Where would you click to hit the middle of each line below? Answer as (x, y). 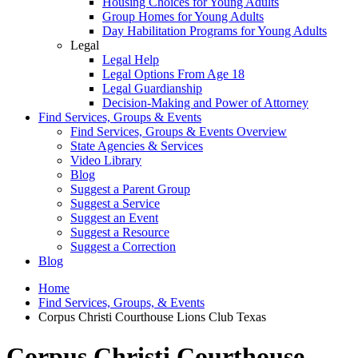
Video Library (106, 161)
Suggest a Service (115, 204)
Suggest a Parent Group (130, 189)
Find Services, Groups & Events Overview (179, 132)
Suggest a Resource (120, 233)
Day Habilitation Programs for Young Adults (215, 31)
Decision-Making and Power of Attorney (205, 103)
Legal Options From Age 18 (173, 74)
